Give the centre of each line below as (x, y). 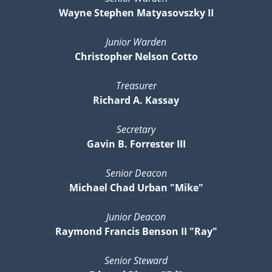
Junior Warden (136, 42)
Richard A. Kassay (136, 100)
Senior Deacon (136, 173)
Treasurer (136, 85)
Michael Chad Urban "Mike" (136, 187)
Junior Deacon (136, 216)
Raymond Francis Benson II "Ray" (136, 231)
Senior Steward (136, 260)
